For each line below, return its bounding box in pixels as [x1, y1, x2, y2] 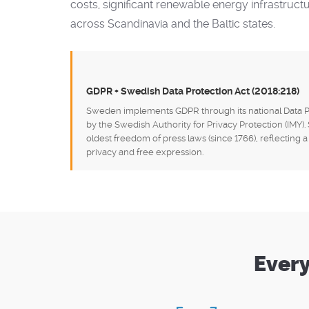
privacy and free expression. [86, 147, 203, 157]
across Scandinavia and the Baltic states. [70, 17, 275, 30]
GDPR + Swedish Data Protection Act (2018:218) [86, 86, 299, 97]
